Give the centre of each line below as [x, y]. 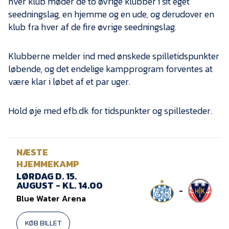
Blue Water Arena [51, 199]
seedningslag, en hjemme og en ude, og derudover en [111, 14]
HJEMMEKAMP [48, 164]
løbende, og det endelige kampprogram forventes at [110, 69]
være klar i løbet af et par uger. [69, 82]
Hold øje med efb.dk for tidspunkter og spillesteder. [110, 111]
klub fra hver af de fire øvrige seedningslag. [92, 27]
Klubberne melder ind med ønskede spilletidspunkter [114, 56]
